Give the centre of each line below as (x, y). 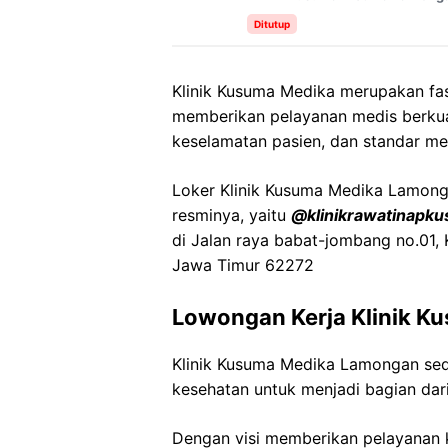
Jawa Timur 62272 (243, 265)
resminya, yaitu (231, 215)
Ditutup (272, 24)
